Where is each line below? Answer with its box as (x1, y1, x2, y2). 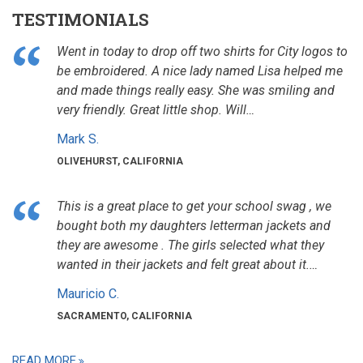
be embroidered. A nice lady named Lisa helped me (57, 62, 343, 79)
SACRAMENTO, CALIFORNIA (57, 310, 192, 322)
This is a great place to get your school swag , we (57, 198, 331, 214)
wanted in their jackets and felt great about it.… (57, 256, 318, 272)
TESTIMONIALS (12, 7, 149, 31)
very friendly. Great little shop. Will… (57, 101, 254, 117)
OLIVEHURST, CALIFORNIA (57, 155, 183, 167)
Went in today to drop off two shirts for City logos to (57, 43, 348, 59)
